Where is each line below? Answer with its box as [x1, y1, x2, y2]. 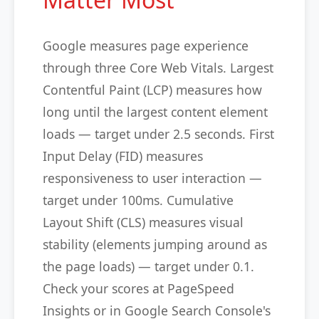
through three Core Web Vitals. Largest [43, 59, 273, 76]
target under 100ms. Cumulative [43, 192, 234, 209]
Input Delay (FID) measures [43, 147, 203, 164]
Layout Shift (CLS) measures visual [43, 214, 244, 231]
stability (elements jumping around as [43, 236, 267, 253]
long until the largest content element [43, 103, 268, 120]
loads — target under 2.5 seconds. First [43, 125, 274, 142]
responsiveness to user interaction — [43, 169, 262, 187]
